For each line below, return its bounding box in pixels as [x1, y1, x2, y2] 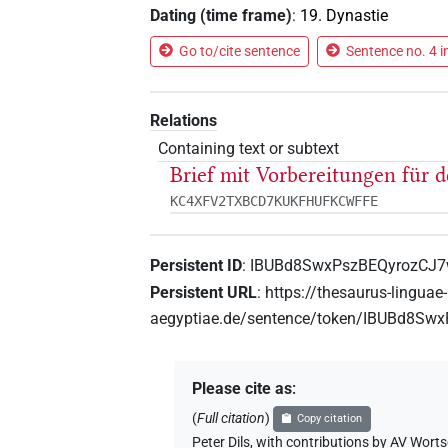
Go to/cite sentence [179, 42, 301, 59]
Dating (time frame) [150, 5, 293, 25]
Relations [150, 110, 218, 130]
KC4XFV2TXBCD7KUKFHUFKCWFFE [170, 193, 379, 210]
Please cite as [192, 379, 293, 399]
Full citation [197, 410, 266, 428]
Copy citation [296, 412, 362, 426]
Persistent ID [150, 255, 243, 275]
